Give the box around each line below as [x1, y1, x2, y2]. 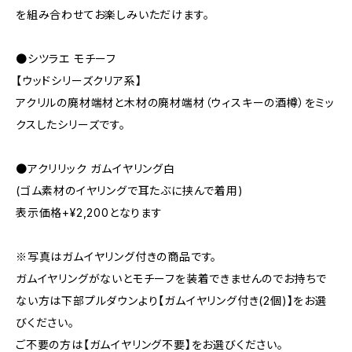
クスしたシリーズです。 [16, 118, 126, 131]
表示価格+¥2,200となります [16, 206, 163, 219]
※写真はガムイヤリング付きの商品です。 [16, 250, 218, 263]
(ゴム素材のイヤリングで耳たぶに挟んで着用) [16, 184, 244, 197]
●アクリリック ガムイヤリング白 [16, 162, 175, 175]
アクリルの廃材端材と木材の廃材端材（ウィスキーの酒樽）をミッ [16, 96, 335, 109]
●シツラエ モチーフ [16, 52, 116, 65]
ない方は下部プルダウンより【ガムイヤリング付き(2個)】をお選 [16, 294, 327, 307]
